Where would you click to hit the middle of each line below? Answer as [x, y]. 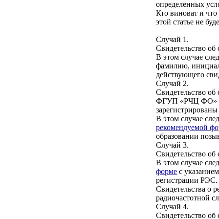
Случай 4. [173, 207]
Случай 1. [173, 39]
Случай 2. [173, 83]
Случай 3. [173, 145]
